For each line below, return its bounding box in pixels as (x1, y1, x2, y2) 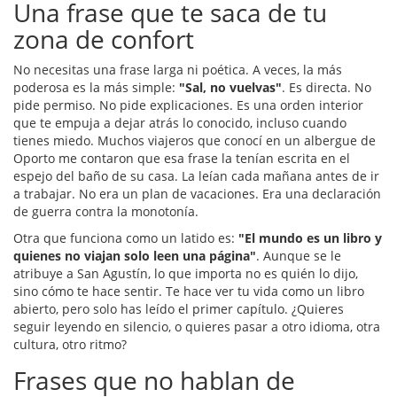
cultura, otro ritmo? (13, 336, 127, 354)
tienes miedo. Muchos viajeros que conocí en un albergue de (13, 132, 376, 150)
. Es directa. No (282, 79, 371, 97)
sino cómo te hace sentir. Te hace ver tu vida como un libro (13, 283, 364, 300)
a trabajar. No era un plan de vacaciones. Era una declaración (13, 185, 381, 203)
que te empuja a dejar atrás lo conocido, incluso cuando (13, 114, 346, 132)
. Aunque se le (256, 247, 341, 265)
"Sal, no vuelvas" (179, 79, 282, 97)
